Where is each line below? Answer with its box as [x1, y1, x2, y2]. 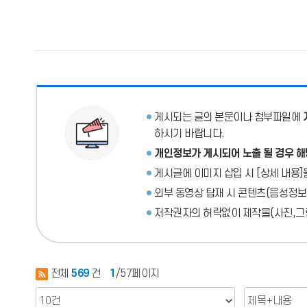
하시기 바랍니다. [154, 127, 225, 140]
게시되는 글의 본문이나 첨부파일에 [154, 111, 303, 123]
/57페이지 [115, 267, 160, 280]
